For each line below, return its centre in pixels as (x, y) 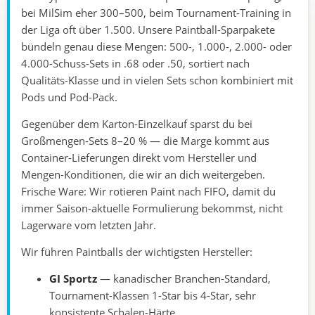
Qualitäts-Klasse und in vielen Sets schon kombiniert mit (157, 81)
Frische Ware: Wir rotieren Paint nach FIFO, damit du (148, 192)
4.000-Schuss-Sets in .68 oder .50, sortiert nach (135, 64)
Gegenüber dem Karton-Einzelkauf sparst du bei (137, 124)
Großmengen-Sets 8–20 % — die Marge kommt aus (145, 141)
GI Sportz (73, 279)
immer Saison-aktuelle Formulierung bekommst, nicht (152, 208)
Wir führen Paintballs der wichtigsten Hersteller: (137, 252)
